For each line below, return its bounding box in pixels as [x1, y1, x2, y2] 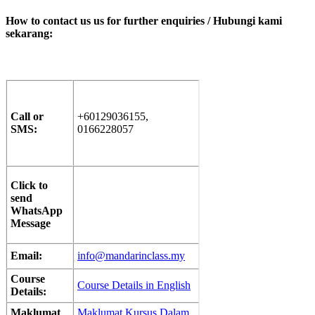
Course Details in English [77, 278, 191, 291]
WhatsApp [11, 204, 63, 217]
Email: [11, 249, 42, 262]
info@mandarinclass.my [77, 249, 185, 262]
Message [11, 217, 51, 229]
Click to [11, 179, 48, 191]
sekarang [6, 27, 49, 40]
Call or [11, 110, 44, 122]
